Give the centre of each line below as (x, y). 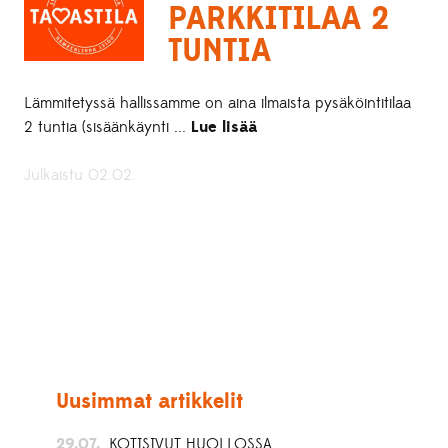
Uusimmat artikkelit (150, 401)
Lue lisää (224, 127)
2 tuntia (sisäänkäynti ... (108, 127)
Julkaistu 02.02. (80, 175)
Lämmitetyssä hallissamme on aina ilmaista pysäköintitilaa (218, 103)
